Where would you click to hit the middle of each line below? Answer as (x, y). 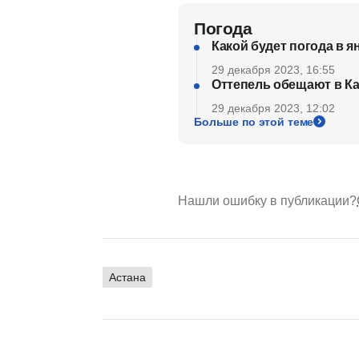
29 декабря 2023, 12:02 (273, 108)
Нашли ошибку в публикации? (267, 200)
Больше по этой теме (254, 121)
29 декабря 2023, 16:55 (273, 69)
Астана (127, 277)
